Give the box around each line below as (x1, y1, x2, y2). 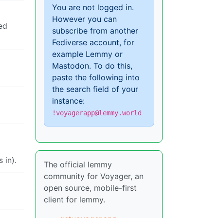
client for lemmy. (44, 194, 105, 204)
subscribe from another (52, 25, 138, 36)
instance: (52, 95, 85, 106)
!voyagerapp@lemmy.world (52, 109, 142, 117)
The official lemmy (44, 159, 112, 169)
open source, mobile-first (44, 182, 137, 193)
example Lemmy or (52, 49, 123, 59)
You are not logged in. (52, 2, 134, 12)
